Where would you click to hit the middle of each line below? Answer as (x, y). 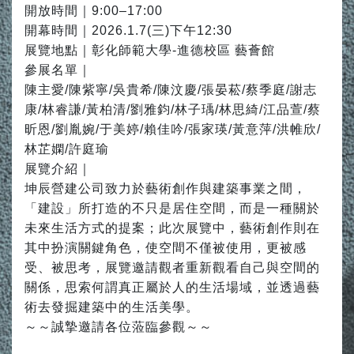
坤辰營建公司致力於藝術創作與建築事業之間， (166, 188)
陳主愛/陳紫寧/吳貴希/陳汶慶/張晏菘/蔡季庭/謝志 (171, 90)
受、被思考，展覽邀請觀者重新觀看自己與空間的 (172, 267)
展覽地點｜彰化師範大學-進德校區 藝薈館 (150, 50)
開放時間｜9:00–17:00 (94, 11)
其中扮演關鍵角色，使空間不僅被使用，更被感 (166, 248)
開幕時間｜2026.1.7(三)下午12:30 (128, 30)
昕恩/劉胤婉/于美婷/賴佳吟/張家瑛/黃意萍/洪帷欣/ (173, 129)
